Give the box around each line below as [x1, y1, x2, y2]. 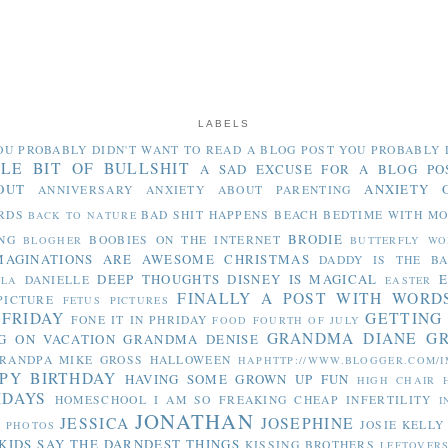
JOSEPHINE [260, 413, 355, 434]
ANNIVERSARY [37, 182, 134, 198]
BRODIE [288, 230, 343, 249]
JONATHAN [134, 407, 255, 436]
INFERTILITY [346, 392, 432, 408]
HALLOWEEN [149, 352, 232, 368]
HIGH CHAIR [356, 373, 436, 388]
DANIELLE [24, 272, 90, 288]
